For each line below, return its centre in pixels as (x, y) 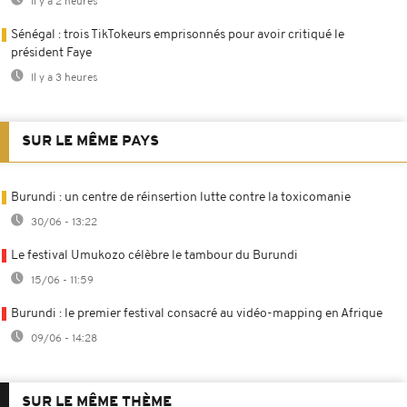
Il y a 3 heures (63, 78)
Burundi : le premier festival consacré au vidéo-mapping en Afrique (197, 313)
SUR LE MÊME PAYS (90, 141)
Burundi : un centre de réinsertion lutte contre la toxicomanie (181, 197)
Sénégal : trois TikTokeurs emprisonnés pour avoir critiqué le (178, 35)
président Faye (51, 53)
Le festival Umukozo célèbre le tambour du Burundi (154, 255)
